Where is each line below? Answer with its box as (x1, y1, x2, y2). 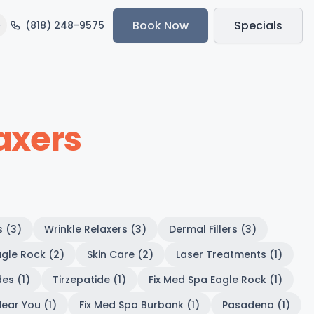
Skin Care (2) (86, 247, 153, 261)
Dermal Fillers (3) (169, 222, 257, 236)
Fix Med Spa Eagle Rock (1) (149, 273, 282, 287)
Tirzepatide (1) (53, 273, 126, 287)
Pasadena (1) (221, 298, 290, 312)
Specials (234, 17, 282, 34)
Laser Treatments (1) (175, 247, 282, 261)
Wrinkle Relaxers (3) (44, 222, 146, 236)
